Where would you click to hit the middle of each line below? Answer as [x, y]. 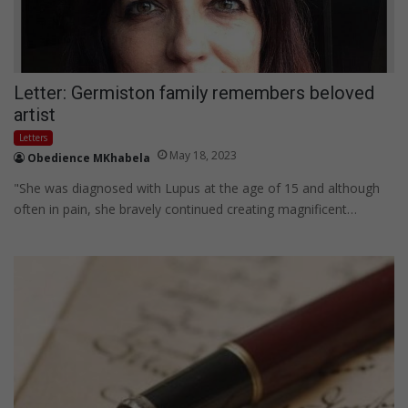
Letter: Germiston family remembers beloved [194, 92]
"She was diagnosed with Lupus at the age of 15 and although [197, 188]
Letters [33, 137]
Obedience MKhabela [89, 158]
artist [35, 114]
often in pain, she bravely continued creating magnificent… [185, 209]
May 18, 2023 [203, 155]
